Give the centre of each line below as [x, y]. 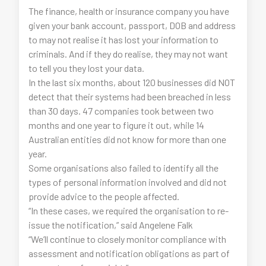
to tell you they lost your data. [87, 68]
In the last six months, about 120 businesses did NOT [132, 82]
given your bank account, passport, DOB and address [132, 25]
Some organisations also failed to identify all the [124, 168]
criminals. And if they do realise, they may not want [129, 54]
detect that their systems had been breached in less [130, 96]
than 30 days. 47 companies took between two [121, 111]
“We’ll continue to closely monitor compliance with [128, 239]
